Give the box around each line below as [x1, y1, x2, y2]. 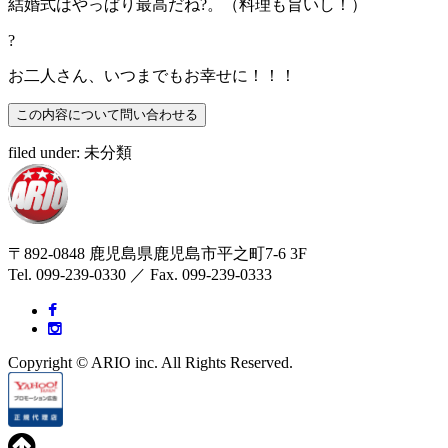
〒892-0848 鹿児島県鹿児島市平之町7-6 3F [8, 244, 307, 262]
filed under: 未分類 [8, 143, 132, 161]
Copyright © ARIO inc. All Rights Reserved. [8, 353, 293, 371]
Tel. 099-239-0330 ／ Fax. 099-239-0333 [8, 265, 272, 283]
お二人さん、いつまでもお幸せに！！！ [8, 66, 296, 84]
